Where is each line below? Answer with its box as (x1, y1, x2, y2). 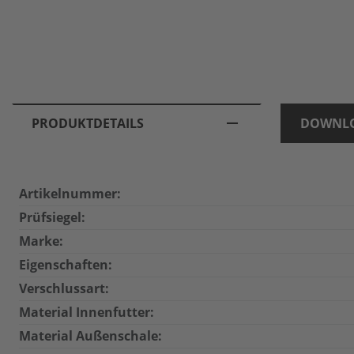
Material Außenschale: (19, 327, 162, 345)
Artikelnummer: (19, 185, 121, 202)
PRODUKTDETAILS (32, 115, 144, 132)
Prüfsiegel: (19, 209, 85, 226)
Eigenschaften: (19, 256, 112, 273)
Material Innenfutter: (19, 303, 154, 321)
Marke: (19, 232, 63, 250)
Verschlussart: (19, 280, 109, 297)
